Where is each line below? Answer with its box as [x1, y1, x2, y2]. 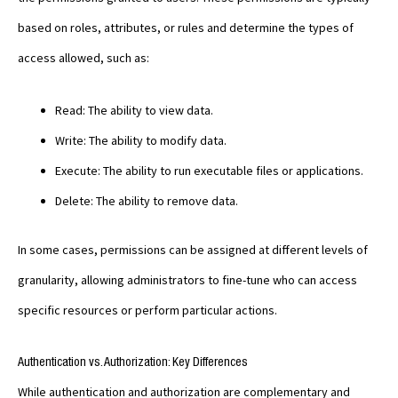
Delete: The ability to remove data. [55, 192, 238, 209]
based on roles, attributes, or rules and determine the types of [18, 20, 354, 36]
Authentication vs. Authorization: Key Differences [18, 354, 248, 370]
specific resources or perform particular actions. [18, 301, 277, 318]
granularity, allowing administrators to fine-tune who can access [18, 271, 357, 288]
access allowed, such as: [18, 50, 149, 67]
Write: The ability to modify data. [55, 131, 227, 148]
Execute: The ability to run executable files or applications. [55, 162, 363, 179]
